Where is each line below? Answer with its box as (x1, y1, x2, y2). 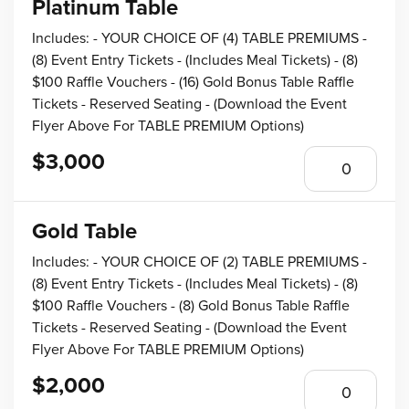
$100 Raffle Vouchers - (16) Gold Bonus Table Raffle (32, 73, 354, 91)
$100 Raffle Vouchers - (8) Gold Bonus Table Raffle (32, 297, 350, 315)
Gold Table (32, 218, 137, 245)
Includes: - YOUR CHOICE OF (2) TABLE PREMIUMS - (32, 253, 367, 271)
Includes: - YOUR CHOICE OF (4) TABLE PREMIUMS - (32, 29, 367, 47)
